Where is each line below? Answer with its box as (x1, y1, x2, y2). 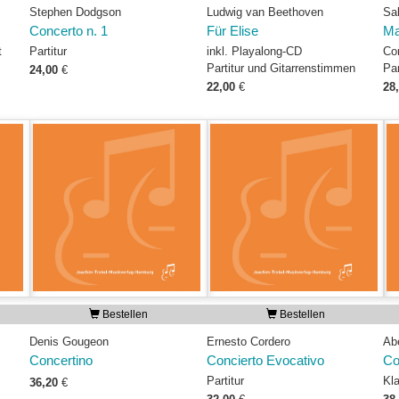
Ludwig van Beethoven (206, 5, 323, 19)
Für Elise (206, 24, 258, 38)
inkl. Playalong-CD (206, 45, 302, 58)
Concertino (28, 354, 93, 368)
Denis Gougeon (28, 335, 109, 348)
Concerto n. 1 (28, 24, 108, 38)
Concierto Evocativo (206, 354, 324, 368)
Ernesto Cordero (206, 335, 290, 348)
